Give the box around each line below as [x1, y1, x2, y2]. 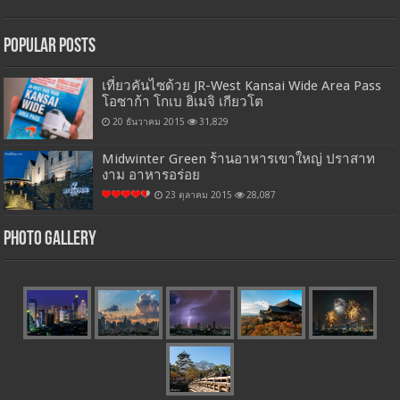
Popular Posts [4, 37, 96, 58]
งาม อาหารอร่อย [102, 166, 201, 183]
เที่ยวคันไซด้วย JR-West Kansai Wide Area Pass [102, 78, 382, 95]
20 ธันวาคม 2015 [112, 116, 186, 128]
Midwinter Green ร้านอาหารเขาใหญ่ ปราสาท [102, 150, 376, 167]
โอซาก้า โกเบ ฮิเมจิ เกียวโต [102, 94, 264, 111]
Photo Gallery [4, 229, 97, 251]
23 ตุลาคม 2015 [165, 188, 233, 200]
